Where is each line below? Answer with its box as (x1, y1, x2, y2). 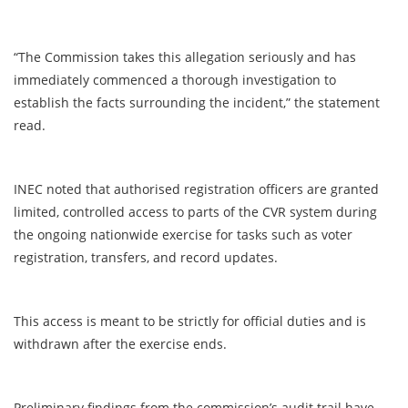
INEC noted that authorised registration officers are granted (14, 180, 379, 199)
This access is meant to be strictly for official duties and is (14, 312, 366, 331)
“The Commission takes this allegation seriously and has (14, 48, 356, 66)
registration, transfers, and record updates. (14, 249, 281, 267)
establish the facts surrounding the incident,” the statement (14, 94, 380, 112)
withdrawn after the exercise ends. (14, 335, 230, 353)
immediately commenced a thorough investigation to (14, 71, 336, 89)
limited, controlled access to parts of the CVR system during (14, 203, 377, 221)
